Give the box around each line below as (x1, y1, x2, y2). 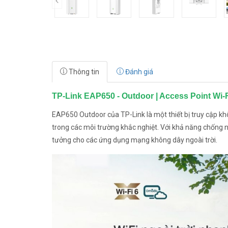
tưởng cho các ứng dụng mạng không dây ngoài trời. (52, 136, 217, 144)
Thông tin (67, 68, 99, 76)
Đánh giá (124, 68, 153, 76)
